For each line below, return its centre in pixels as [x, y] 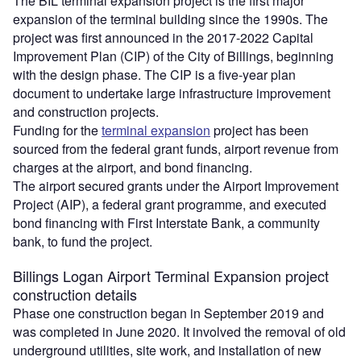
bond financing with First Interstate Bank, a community [166, 222]
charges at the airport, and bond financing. [133, 167]
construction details [75, 294]
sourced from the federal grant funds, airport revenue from [176, 148]
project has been [259, 130]
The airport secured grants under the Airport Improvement [176, 185]
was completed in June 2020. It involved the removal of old [179, 331]
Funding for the [57, 130]
